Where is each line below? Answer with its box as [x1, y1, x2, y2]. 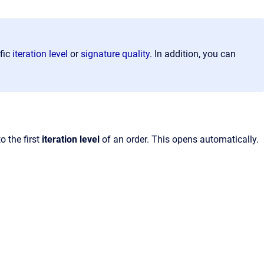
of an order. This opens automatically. [102, 134, 259, 145]
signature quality [81, 48, 150, 60]
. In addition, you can [150, 48, 236, 60]
